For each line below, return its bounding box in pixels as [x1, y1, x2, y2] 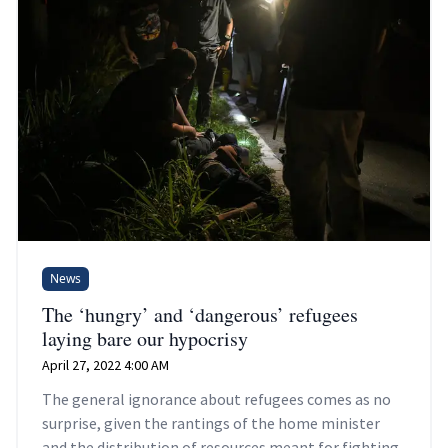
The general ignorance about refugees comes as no [42, 389, 391, 410]
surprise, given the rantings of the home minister [42, 413, 380, 434]
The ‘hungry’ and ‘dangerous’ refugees [42, 301, 358, 329]
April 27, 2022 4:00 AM [42, 356, 169, 375]
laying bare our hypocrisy [42, 325, 248, 353]
